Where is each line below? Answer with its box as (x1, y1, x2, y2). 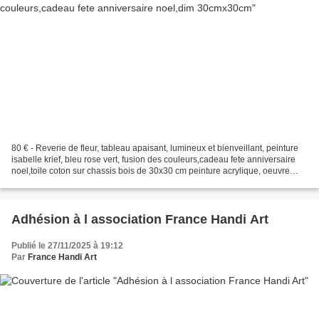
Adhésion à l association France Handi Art (11, 211, 268, 226)
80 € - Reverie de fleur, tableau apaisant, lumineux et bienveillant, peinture (11, 142, 298, 153)
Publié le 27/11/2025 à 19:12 (11, 240, 123, 251)
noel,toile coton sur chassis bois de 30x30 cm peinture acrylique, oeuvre (11, 165, 290, 176)
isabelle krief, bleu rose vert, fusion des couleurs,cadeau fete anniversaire (11, 154, 296, 164)
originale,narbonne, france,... (11, 177, 122, 187)
